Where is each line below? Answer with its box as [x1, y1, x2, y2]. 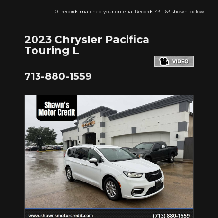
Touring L [24, 43, 79, 57]
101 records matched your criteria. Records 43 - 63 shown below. [53, 8, 205, 15]
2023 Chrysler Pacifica [24, 33, 149, 46]
